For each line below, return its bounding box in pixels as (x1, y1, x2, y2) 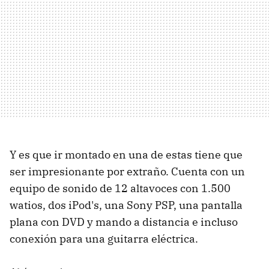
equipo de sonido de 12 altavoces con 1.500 (10, 181, 231, 195)
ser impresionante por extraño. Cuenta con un (10, 165, 245, 178)
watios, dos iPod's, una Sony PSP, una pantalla (10, 198, 243, 212)
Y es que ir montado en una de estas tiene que (10, 148, 243, 162)
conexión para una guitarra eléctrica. (10, 232, 198, 246)
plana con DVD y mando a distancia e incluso (10, 215, 238, 229)
